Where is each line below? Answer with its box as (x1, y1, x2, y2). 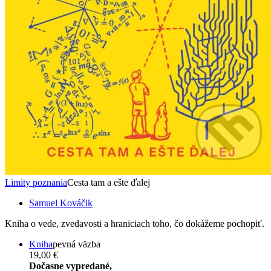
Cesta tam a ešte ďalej (67, 177, 150, 188)
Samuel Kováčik (29, 198, 93, 209)
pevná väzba (53, 239, 100, 250)
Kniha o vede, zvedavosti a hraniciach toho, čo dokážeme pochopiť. (5, 218, 264, 229)
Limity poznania (5, 177, 67, 188)
